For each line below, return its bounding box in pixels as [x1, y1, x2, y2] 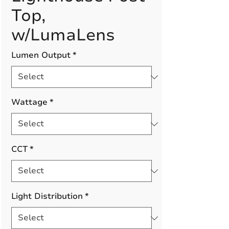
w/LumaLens [11, 24, 115, 46]
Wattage [11, 97, 48, 108]
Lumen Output [11, 50, 71, 61]
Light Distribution [11, 191, 83, 202]
